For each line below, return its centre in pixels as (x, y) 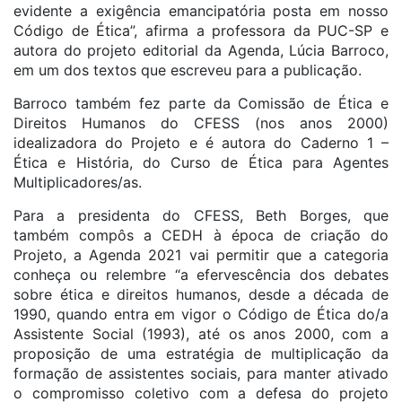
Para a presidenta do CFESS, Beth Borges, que (201, 215)
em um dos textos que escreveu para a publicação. (188, 70)
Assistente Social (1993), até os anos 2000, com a (201, 334)
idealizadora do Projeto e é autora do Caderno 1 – (201, 143)
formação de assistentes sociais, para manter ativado (201, 373)
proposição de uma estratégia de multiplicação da (201, 354)
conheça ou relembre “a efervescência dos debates (201, 275)
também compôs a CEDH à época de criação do (201, 235)
